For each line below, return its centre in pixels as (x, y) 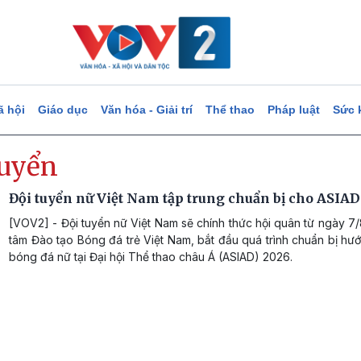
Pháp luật (293, 110)
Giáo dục (62, 110)
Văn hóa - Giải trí (146, 110)
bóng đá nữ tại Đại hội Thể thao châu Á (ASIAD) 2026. (151, 257)
